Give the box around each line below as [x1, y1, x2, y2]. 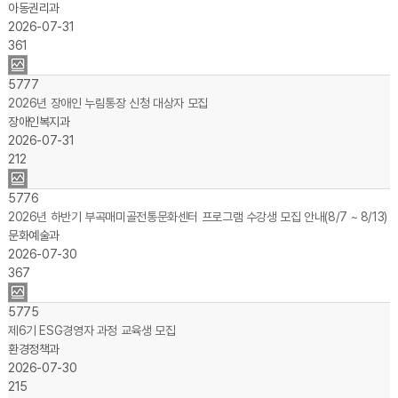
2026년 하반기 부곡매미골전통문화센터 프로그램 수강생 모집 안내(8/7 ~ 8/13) [7, 210, 387, 224]
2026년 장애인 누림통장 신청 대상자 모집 [7, 96, 208, 110]
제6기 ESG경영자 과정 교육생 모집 [7, 323, 176, 338]
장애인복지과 [7, 115, 70, 129]
